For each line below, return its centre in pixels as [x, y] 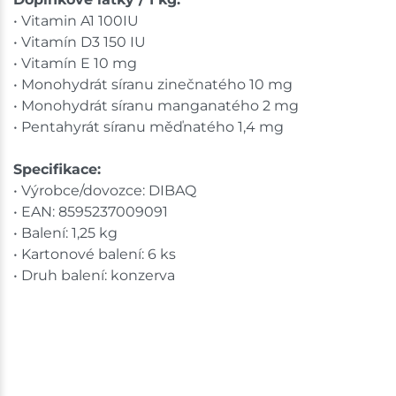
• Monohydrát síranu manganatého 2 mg [156, 105]
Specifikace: [57, 169]
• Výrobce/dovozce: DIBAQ [105, 190]
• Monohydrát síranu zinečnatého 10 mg [153, 84]
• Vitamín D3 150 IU [80, 42]
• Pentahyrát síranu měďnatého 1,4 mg [148, 126]
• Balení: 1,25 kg [65, 232]
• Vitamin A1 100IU [76, 20]
